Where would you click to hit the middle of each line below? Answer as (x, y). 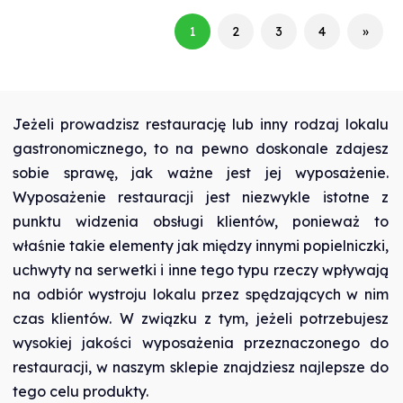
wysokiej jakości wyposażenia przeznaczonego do (201, 342)
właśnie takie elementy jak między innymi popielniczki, (201, 245)
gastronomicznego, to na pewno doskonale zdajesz (201, 148)
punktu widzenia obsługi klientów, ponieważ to (201, 221)
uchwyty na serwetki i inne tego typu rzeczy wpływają (201, 269)
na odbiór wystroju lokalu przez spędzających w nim (201, 294)
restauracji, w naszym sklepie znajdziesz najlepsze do (201, 367)
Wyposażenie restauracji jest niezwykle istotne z (201, 197)
